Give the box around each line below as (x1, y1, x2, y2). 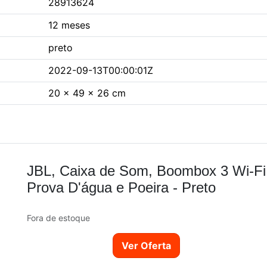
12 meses (48, 19, 90, 32)
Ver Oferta (122, 240, 172, 252)
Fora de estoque (27, 213, 90, 223)
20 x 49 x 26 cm (48, 87, 126, 100)
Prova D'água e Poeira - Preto (27, 179, 216, 196)
